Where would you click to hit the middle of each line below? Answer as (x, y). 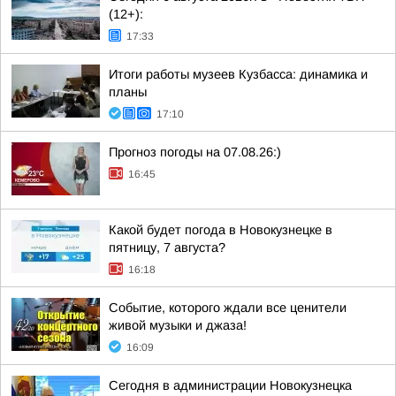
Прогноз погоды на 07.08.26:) (195, 152)
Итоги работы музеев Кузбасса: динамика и (238, 74)
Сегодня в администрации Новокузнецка (230, 385)
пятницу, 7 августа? (167, 247)
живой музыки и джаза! (178, 325)
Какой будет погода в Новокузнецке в (221, 230)
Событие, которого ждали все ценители (228, 308)
